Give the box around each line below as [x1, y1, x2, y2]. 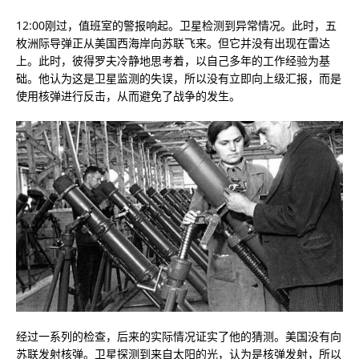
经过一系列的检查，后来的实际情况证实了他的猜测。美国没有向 [16, 328, 341, 344]
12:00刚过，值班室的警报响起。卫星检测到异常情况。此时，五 [16, 17, 337, 33]
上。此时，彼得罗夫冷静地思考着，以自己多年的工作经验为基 [16, 52, 330, 68]
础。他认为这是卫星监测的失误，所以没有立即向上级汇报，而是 [16, 70, 341, 86]
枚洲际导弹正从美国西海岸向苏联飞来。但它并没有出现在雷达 [16, 34, 330, 50]
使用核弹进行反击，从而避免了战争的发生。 [16, 87, 240, 103]
